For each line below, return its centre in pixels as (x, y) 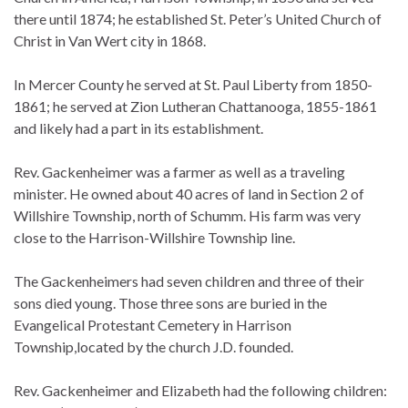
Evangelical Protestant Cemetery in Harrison (153, 325)
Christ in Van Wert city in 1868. (110, 41)
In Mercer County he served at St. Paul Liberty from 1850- (193, 85)
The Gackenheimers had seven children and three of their (189, 281)
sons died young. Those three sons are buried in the (170, 303)
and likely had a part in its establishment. (138, 128)
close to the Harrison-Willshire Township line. (154, 238)
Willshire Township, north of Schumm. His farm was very (187, 216)
